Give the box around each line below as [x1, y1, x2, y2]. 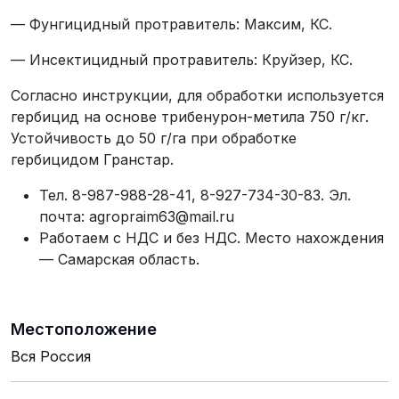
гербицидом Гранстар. [11, 150, 174, 168]
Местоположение [11, 319, 157, 338]
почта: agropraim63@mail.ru [39, 207, 234, 225]
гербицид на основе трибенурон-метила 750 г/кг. [11, 107, 369, 126]
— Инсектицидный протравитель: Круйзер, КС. [11, 50, 353, 69]
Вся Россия [11, 346, 91, 365]
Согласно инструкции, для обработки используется [11, 85, 384, 104]
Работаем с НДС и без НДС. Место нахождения [39, 228, 384, 247]
